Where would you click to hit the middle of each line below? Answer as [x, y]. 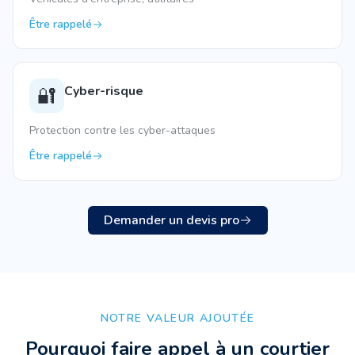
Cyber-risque [104, 91]
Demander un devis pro [171, 220]
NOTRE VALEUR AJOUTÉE [177, 318]
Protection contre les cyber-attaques [122, 130]
